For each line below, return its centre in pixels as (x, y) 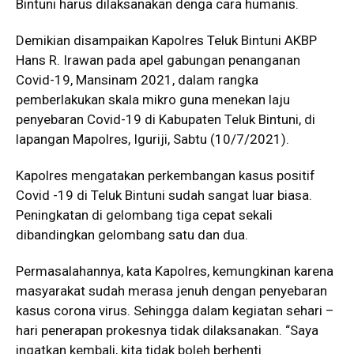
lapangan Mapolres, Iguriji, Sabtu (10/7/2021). (153, 139)
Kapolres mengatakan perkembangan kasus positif (166, 176)
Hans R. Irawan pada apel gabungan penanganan (158, 60)
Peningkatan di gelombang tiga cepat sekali (144, 215)
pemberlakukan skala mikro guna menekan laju (153, 100)
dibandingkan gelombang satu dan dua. (132, 235)
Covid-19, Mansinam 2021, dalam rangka (137, 80)
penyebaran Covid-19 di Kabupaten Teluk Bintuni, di (166, 120)
